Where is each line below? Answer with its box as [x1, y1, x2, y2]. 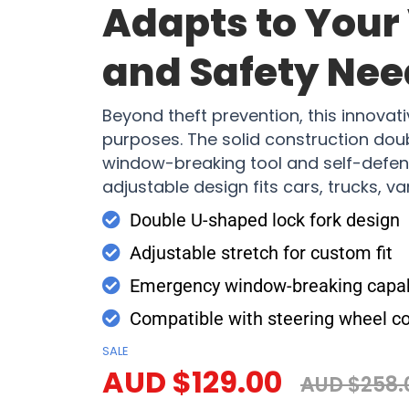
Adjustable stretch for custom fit [130, 242, 393, 265]
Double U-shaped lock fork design [130, 209, 400, 232]
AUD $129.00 [102, 362, 282, 404]
